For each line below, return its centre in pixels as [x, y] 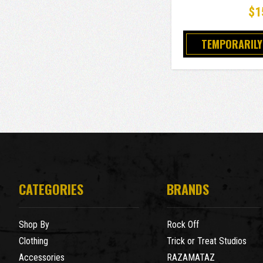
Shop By [34, 225]
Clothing [33, 241]
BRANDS [188, 189]
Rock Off [183, 225]
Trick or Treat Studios [206, 241]
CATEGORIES [51, 189]
